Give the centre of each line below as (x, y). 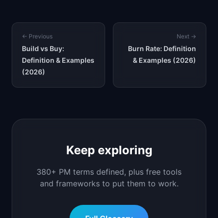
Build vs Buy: (43, 48)
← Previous (37, 36)
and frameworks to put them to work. (109, 183)
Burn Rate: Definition (162, 48)
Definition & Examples (58, 60)
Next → (186, 36)
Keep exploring (109, 150)
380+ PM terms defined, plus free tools (109, 172)
